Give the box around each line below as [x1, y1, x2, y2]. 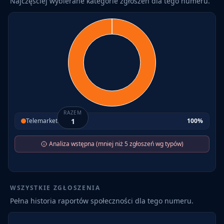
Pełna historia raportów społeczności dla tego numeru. [10, 196, 193, 205]
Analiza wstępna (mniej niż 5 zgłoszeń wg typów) [48, 139, 183, 148]
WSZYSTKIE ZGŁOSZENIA [10, 183, 100, 192]
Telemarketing [26, 116, 66, 125]
